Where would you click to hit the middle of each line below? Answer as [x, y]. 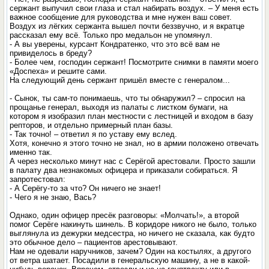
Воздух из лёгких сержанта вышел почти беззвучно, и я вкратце [127, 26]
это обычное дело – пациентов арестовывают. [94, 242]
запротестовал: [38, 179]
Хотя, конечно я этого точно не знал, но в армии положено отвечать [134, 143]
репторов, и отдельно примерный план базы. [92, 125]
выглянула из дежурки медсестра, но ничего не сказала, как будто [132, 233]
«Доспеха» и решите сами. [59, 71]
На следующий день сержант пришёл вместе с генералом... [120, 80]
